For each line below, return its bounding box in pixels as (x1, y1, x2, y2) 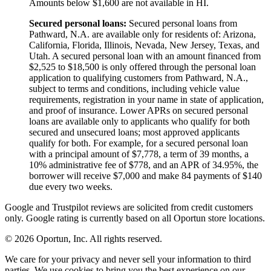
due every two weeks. (29, 181, 113, 192)
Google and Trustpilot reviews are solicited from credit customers (5, 201, 253, 212)
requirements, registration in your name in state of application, (29, 94, 264, 105)
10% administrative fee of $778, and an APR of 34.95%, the (29, 159, 258, 170)
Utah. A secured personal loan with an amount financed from (29, 50, 261, 61)
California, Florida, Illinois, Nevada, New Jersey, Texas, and (29, 39, 260, 50)
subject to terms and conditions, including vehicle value (29, 83, 240, 94)
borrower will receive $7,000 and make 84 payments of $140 (29, 170, 262, 181)
